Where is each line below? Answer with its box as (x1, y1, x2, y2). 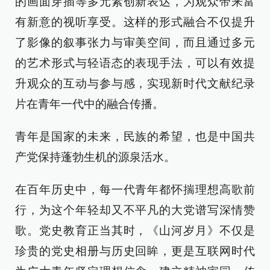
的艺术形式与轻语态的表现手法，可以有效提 (15, 57, 255, 69)
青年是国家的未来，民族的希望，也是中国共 (15, 130, 255, 143)
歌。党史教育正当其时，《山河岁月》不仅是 (15, 224, 255, 237)
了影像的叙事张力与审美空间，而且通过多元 (15, 36, 255, 49)
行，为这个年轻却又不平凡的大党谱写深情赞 (15, 204, 255, 216)
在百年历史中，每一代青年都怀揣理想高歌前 (15, 183, 255, 196)
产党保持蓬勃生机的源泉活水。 (15, 151, 175, 163)
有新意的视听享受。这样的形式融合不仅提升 (15, 16, 255, 28)
